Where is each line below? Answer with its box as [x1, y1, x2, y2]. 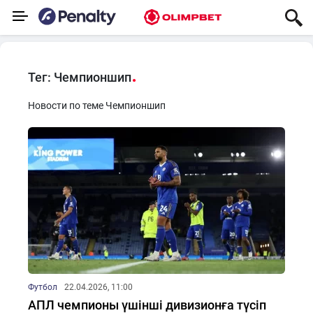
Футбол [28, 282, 57, 292]
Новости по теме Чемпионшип [28, 100, 166, 111]
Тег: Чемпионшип [28, 70, 131, 85]
